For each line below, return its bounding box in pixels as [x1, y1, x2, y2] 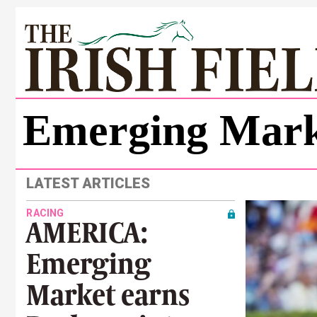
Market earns [26, 279, 190, 311]
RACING [26, 207, 64, 219]
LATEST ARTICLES [26, 175, 150, 192]
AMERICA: [26, 217, 147, 249]
